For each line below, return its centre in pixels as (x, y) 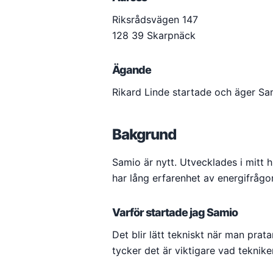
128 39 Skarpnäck (154, 35)
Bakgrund (144, 134)
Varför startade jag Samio (175, 212)
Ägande (132, 70)
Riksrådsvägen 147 (155, 19)
